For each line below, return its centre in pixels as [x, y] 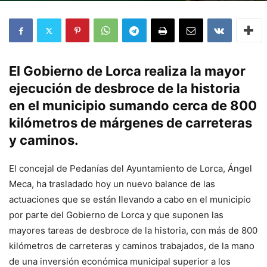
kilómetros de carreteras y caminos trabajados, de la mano [132, 246]
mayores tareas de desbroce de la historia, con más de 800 [133, 230]
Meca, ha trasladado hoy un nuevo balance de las [112, 184]
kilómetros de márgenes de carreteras [131, 123]
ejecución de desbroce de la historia [125, 88]
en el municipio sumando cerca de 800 [133, 105]
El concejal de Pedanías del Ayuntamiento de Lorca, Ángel [131, 168]
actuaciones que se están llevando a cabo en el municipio [130, 199]
